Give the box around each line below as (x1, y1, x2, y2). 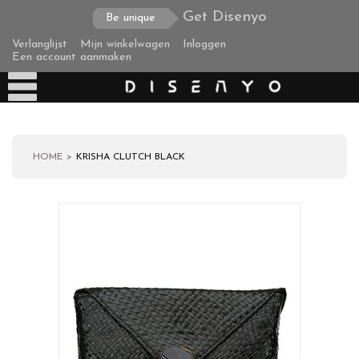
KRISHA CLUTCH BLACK (76, 152, 185, 162)
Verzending (8, 279, 62, 291)
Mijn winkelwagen (80, 38, 170, 50)
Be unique (105, 12, 155, 24)
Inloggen (183, 38, 226, 50)
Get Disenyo (182, 10, 267, 25)
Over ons (8, 243, 53, 255)
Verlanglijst (12, 38, 67, 50)
